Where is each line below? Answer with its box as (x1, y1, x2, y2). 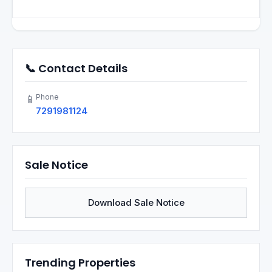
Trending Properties (25, 255, 135, 270)
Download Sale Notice (87, 197, 185, 208)
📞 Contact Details (25, 61, 127, 76)
